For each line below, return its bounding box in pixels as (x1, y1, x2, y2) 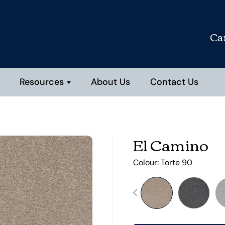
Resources (20, 76, 64, 88)
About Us (91, 76, 130, 88)
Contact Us (150, 76, 198, 88)
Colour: (133, 157, 161, 168)
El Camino (133, 131, 208, 158)
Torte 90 (160, 157, 192, 168)
